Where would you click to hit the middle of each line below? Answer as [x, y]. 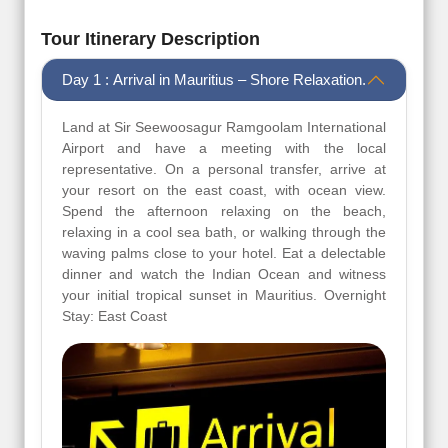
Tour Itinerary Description [150, 39]
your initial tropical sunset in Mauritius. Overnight [224, 295]
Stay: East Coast [114, 316]
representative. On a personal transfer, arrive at [224, 169]
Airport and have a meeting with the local [224, 148]
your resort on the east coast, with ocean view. [224, 190]
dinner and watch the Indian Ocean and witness [224, 274]
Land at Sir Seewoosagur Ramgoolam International [224, 127]
